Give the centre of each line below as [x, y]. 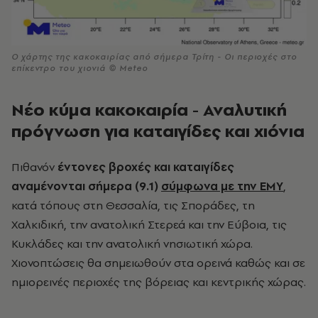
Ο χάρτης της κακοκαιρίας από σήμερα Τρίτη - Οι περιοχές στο [154, 56]
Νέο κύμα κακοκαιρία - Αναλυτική [149, 109]
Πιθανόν [34, 166]
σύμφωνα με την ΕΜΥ [222, 186]
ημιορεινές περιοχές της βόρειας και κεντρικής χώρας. [159, 281]
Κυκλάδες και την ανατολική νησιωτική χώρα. [132, 243]
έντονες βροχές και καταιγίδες [146, 166]
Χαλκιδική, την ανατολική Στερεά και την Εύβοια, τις [149, 224]
